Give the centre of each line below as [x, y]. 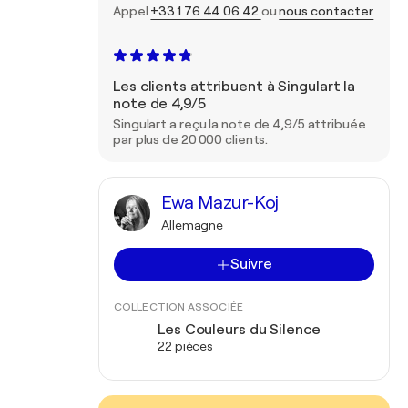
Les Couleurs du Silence [239, 330]
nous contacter [326, 11]
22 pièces [186, 346]
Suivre [251, 264]
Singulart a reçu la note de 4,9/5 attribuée [240, 124]
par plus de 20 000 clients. [191, 139]
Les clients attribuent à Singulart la [235, 87]
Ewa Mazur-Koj [220, 203]
